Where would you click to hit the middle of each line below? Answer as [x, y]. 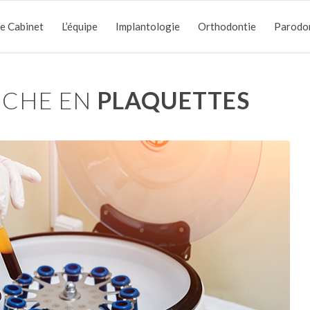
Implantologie [148, 26]
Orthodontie [227, 26]
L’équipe [80, 26]
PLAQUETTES [173, 100]
